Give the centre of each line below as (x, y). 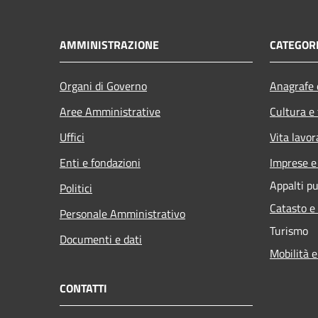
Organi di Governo (103, 86)
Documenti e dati (101, 239)
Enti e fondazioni (100, 162)
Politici (76, 188)
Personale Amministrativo (122, 213)
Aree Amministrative (110, 111)
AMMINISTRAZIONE (109, 44)
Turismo (289, 230)
